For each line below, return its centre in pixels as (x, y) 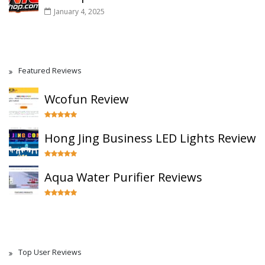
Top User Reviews (50, 252)
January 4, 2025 (79, 12)
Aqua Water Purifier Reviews (123, 177)
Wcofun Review (87, 99)
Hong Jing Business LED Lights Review (150, 138)
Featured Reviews (50, 71)
